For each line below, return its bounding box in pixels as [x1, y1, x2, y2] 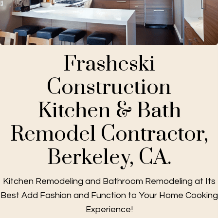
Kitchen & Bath [37, 98, 181, 125]
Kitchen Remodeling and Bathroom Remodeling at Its [2, 177, 216, 186]
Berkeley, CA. [47, 145, 171, 171]
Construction [47, 74, 171, 101]
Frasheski [63, 51, 155, 78]
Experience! [85, 205, 133, 215]
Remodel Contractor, [10, 121, 208, 148]
